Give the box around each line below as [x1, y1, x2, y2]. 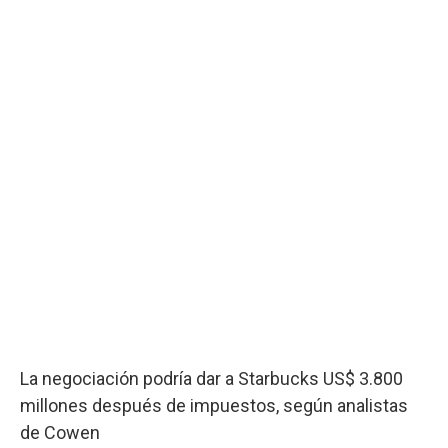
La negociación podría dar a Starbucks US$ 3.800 [20, 367, 403, 389]
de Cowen [20, 421, 100, 443]
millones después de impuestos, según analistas [20, 394, 408, 416]
